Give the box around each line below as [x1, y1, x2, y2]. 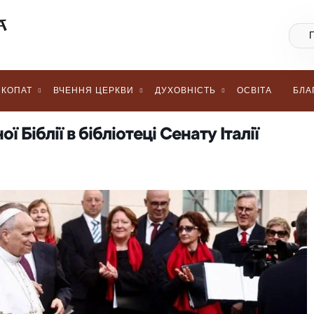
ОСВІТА [237, 86, 272, 95]
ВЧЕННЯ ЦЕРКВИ [53, 86, 134, 95]
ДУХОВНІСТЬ [155, 86, 216, 95]
